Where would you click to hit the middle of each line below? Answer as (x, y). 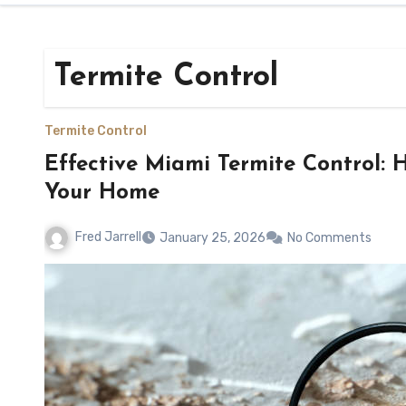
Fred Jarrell (108, 237)
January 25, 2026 (213, 237)
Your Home (102, 193)
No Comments (329, 237)
